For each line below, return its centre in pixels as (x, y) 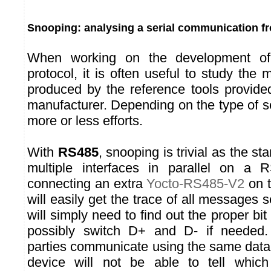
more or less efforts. (85, 121)
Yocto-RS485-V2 (196, 184)
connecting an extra (87, 184)
